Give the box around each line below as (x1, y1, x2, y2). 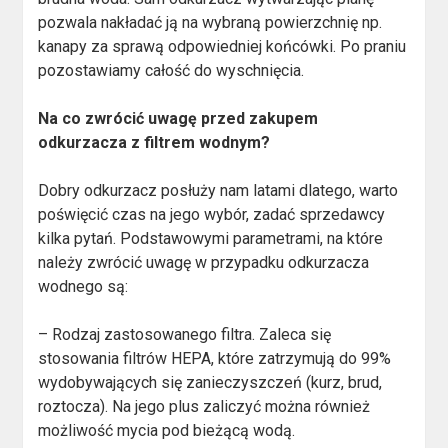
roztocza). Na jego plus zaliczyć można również (38, 397, 371, 417)
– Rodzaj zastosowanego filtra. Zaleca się (38, 325, 332, 345)
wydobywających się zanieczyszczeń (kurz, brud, (38, 373, 383, 393)
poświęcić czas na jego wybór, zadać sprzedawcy (38, 205, 386, 225)
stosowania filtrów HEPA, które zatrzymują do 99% (38, 349, 392, 369)
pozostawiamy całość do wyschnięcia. (38, 61, 305, 81)
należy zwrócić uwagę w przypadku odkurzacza (38, 253, 370, 273)
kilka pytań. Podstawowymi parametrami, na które (38, 229, 384, 249)
